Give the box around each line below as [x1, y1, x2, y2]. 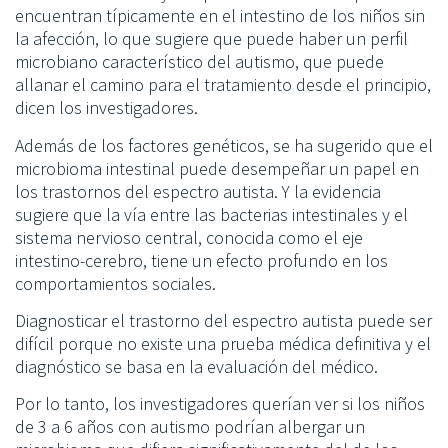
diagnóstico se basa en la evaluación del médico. [15, 354, 378, 378]
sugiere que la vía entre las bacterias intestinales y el [15, 202, 408, 226]
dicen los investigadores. [15, 96, 198, 120]
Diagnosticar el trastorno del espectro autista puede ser [15, 308, 432, 332]
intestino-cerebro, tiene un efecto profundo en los [15, 248, 388, 272]
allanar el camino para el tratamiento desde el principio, [15, 73, 431, 97]
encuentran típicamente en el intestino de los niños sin [15, 4, 425, 28]
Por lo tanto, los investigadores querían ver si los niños [15, 392, 425, 416]
